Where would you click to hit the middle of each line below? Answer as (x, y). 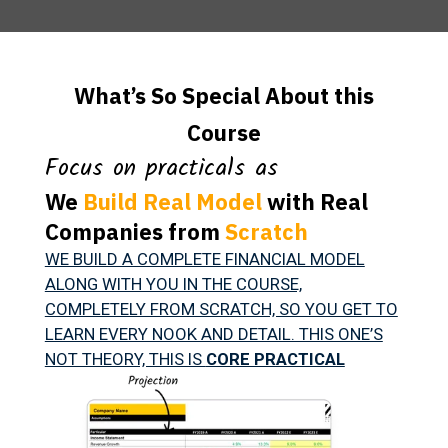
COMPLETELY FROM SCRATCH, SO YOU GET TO (221, 308)
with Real (314, 201)
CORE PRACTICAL (275, 358)
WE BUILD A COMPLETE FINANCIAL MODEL (204, 258)
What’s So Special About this (224, 95)
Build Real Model (172, 201)
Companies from (134, 231)
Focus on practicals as (161, 168)
